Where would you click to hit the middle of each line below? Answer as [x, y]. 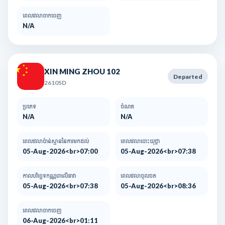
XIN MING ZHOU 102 [82, 71]
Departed [188, 76]
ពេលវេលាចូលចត [138, 176]
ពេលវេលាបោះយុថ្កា [140, 141]
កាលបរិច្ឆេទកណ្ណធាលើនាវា [49, 176]
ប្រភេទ [29, 106]
